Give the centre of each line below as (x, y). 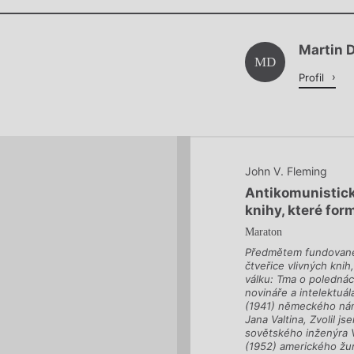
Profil (313, 78)
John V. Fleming (286, 171)
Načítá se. (177, 62)
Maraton (264, 232)
